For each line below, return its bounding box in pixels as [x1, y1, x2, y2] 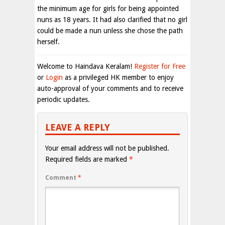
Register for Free [134, 62, 185, 70]
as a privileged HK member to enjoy [63, 73, 174, 81]
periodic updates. [37, 95, 90, 103]
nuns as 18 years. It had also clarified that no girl [37, 16, 187, 24]
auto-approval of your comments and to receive [37, 84, 183, 92]
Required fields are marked [45, 155, 129, 163]
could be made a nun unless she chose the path [37, 27, 183, 35]
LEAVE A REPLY [45, 122, 110, 133]
